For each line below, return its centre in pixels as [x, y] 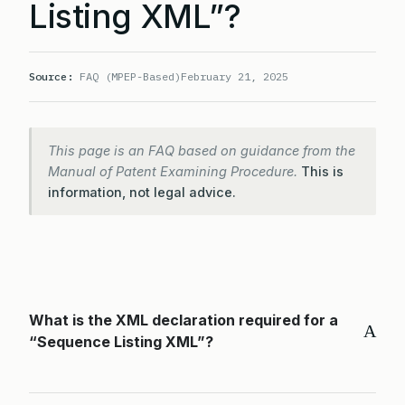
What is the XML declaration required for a [184, 320]
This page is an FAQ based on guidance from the [202, 151]
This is [322, 171]
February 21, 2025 [235, 76]
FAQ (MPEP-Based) [127, 76]
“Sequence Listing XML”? [121, 342]
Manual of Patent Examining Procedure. [174, 171]
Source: [51, 76]
